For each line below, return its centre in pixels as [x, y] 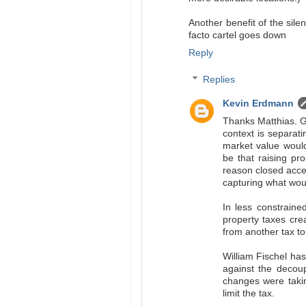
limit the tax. [248, 294]
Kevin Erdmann [258, 104]
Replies [219, 80]
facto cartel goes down [237, 35]
